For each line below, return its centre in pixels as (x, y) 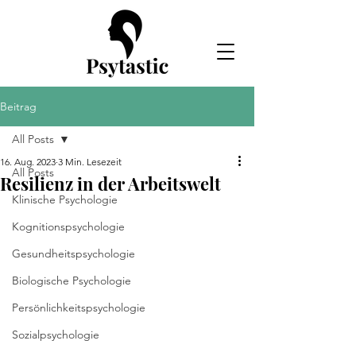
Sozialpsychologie (56, 335)
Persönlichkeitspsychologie (79, 308)
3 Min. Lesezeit (90, 162)
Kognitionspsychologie (68, 226)
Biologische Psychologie (72, 281)
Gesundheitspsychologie (74, 253)
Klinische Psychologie (65, 199)
